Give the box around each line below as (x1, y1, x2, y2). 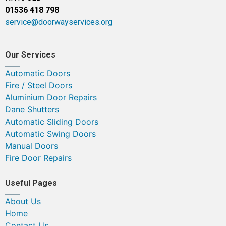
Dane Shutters (5, 104, 59, 115)
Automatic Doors (5, 68, 70, 78)
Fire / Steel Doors (5, 80, 72, 90)
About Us (5, 196, 41, 206)
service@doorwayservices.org (5, 17, 112, 27)
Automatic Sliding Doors (5, 116, 98, 127)
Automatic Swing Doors (5, 128, 96, 139)
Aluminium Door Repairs (5, 92, 97, 102)
